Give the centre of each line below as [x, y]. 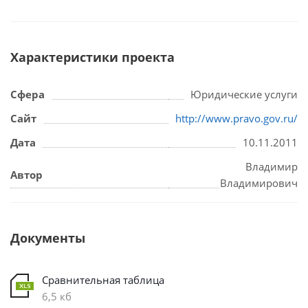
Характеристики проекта [92, 57]
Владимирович [259, 183]
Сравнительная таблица [103, 279]
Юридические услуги [244, 94]
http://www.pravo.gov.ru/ [236, 118]
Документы [48, 238]
